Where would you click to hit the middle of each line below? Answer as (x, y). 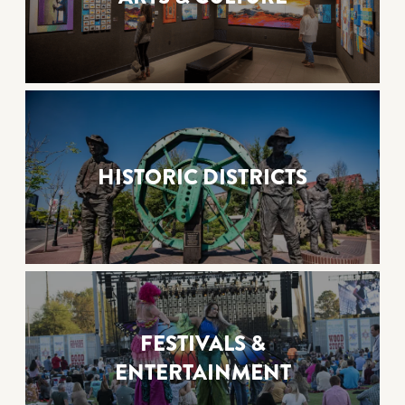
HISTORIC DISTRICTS (202, 178)
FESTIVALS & (202, 344)
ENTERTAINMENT (202, 373)
